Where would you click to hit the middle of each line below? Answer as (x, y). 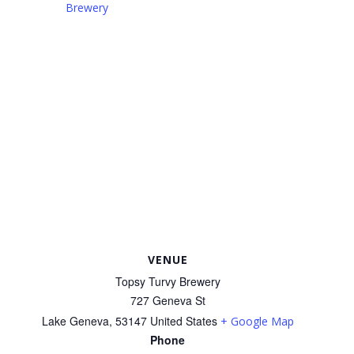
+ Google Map (257, 322)
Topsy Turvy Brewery (168, 282)
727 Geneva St (168, 301)
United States (183, 321)
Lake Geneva (75, 321)
